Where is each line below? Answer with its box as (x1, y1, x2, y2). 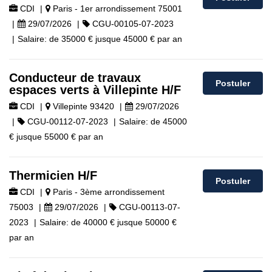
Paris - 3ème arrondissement (50, 187, 165, 197)
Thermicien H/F (9, 169, 97, 182)
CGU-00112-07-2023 (25, 117, 108, 126)
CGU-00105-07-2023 (90, 19, 174, 29)
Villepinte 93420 (50, 101, 114, 111)
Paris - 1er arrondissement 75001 (50, 4, 182, 13)
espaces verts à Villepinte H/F (9, 83, 181, 97)
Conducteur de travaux (9, 71, 141, 84)
